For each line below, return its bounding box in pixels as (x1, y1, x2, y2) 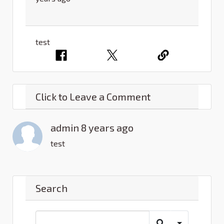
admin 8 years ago (50, 121, 133, 133)
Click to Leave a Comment (35, 90, 150, 102)
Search (35, 181, 67, 194)
